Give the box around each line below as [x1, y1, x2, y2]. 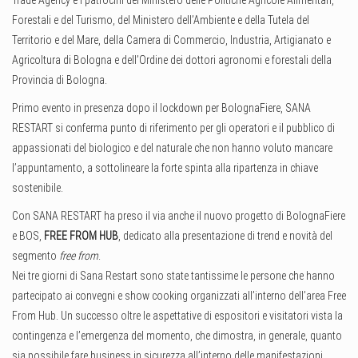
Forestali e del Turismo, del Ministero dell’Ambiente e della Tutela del [12, 14, 309, 27]
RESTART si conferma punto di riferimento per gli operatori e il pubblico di [12, 121, 335, 135]
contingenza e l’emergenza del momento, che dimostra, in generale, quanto [12, 329, 342, 343]
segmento [12, 249, 57, 263]
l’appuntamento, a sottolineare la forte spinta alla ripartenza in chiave [12, 161, 318, 175]
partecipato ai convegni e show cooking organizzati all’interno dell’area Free [12, 289, 346, 303]
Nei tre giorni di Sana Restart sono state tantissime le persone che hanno [12, 269, 335, 283]
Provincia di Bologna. [12, 74, 109, 87]
